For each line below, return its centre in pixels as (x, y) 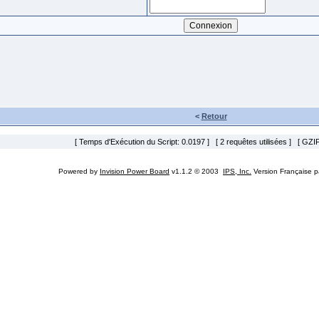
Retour (214, 116)
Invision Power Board (135, 172)
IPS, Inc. (237, 172)
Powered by (79, 172)
